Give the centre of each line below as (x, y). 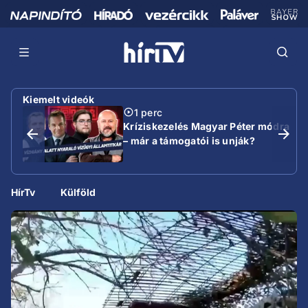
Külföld (78, 192)
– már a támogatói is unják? (189, 140)
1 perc (148, 112)
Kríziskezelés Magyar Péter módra (206, 126)
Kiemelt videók (59, 99)
